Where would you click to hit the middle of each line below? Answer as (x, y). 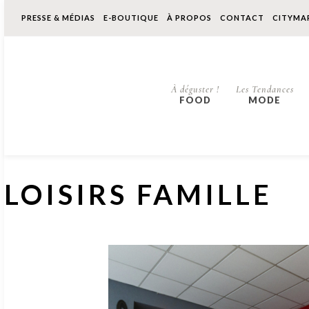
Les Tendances (265, 89)
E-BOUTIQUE (131, 18)
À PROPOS (189, 18)
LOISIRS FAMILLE (138, 195)
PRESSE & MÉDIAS (58, 18)
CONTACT (242, 18)
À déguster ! (195, 89)
